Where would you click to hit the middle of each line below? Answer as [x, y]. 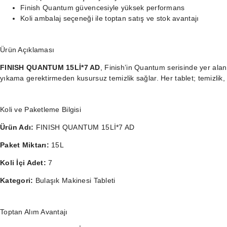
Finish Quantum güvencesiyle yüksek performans [103, 8]
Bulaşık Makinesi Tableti [74, 180]
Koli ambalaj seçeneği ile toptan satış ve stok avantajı [110, 18]
